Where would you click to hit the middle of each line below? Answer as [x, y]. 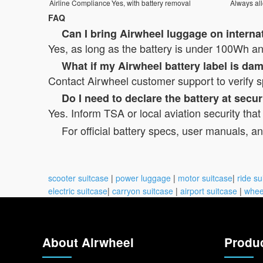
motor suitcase [205, 178]
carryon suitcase [143, 190]
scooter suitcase [78, 178]
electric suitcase [78, 190]
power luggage [143, 178]
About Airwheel [88, 242]
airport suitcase [209, 190]
